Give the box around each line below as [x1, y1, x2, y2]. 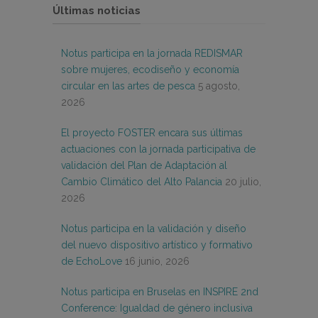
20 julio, [225, 176, 261, 188]
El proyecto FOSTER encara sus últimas [61, 127, 243, 139]
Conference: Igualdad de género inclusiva [61, 302, 253, 314]
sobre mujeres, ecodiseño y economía [61, 64, 239, 76]
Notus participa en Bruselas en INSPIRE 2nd [61, 286, 258, 298]
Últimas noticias [53, 4, 141, 18]
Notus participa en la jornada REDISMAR [61, 48, 243, 60]
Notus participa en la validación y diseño [61, 223, 246, 235]
